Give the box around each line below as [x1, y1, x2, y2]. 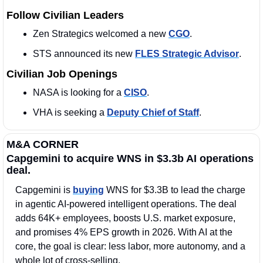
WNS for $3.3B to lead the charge [104, 185, 245, 195]
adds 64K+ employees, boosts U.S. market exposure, [15, 213, 235, 224]
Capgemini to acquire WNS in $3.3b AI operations [6, 153, 254, 165]
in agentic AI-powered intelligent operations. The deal [15, 199, 237, 210]
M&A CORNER [6, 139, 79, 151]
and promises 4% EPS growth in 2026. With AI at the [15, 227, 232, 238]
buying [73, 185, 104, 195]
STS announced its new [33, 49, 135, 59]
